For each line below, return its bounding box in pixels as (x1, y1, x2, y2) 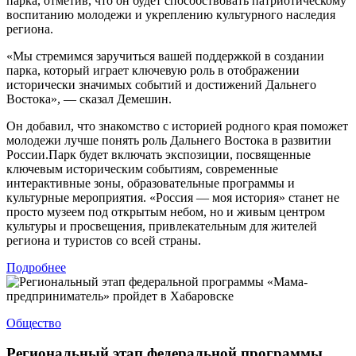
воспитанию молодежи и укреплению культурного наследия (6, 7, 335, 21)
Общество (6, 315, 61, 330)
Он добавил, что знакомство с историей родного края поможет (6, 118, 348, 133)
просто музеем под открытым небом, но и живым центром (6, 204, 325, 219)
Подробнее (6, 260, 66, 274)
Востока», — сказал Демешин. (6, 91, 172, 106)
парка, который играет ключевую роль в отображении (6, 63, 300, 77)
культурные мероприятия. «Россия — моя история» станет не (6, 190, 339, 204)
